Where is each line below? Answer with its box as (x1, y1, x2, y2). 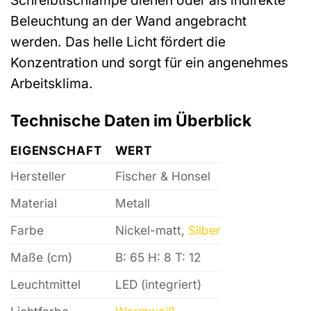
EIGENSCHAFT (10, 143, 103, 158)
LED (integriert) (115, 277, 201, 292)
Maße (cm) (10, 250, 72, 265)
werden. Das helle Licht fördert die (10, 33, 226, 51)
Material (10, 196, 57, 211)
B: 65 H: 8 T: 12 (115, 250, 201, 265)
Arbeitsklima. (10, 75, 93, 92)
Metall (115, 196, 150, 211)
